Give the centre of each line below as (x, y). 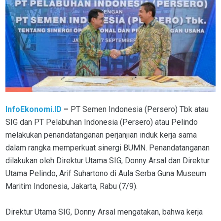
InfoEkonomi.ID (34, 110)
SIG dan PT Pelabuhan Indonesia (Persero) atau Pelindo (102, 122)
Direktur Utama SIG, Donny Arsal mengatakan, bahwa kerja (104, 212)
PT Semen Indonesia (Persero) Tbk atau (140, 110)
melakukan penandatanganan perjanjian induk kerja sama (101, 135)
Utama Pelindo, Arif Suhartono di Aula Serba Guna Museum (106, 174)
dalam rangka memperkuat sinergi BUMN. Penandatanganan (108, 148)
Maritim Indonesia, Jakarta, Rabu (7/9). (72, 186)
